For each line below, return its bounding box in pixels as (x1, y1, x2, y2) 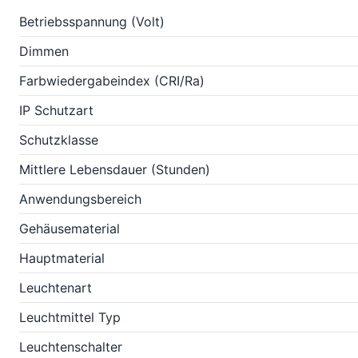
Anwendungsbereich (19, 191, 141, 207)
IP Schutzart (19, 102, 93, 118)
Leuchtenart (19, 280, 92, 296)
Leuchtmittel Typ (19, 309, 121, 325)
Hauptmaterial (19, 250, 105, 266)
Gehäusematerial (19, 221, 120, 237)
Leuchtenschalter (19, 339, 122, 355)
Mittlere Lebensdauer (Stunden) (19, 161, 210, 177)
